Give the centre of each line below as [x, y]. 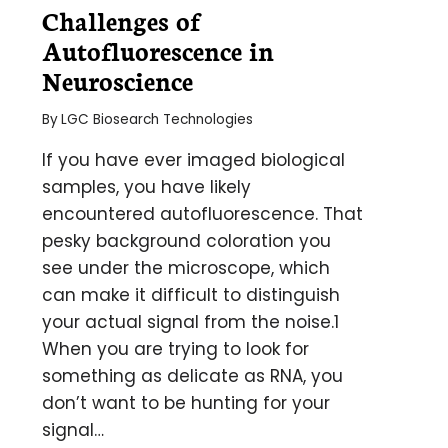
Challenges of [120, 20]
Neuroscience [117, 80]
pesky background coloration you [186, 240]
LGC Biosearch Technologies [156, 119]
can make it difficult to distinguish [190, 294]
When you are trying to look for [175, 348]
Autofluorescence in [157, 50]
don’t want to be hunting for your [185, 402]
